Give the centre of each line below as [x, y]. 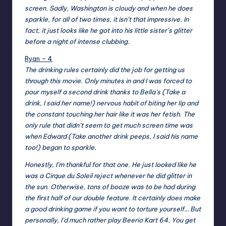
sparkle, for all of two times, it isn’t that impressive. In [107, 19]
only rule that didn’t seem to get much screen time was [109, 125]
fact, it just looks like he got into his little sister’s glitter [108, 31]
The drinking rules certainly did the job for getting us [105, 70]
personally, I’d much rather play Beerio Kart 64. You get [110, 220]
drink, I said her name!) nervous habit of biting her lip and [111, 103]
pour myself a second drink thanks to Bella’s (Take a [105, 92]
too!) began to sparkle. [61, 148]
